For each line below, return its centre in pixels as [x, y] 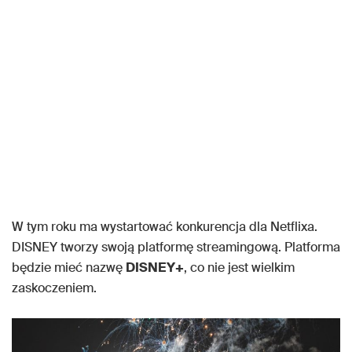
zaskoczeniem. [54, 288]
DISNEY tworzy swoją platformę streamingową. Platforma [176, 247]
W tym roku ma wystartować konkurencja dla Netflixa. [165, 227]
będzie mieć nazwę [69, 268]
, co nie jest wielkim [239, 268]
